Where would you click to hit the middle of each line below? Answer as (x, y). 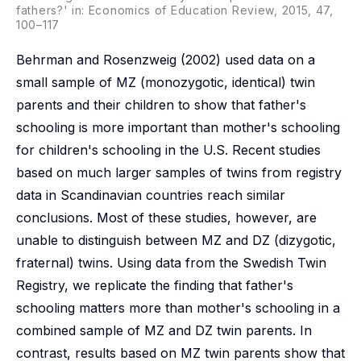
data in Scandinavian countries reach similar (151, 195)
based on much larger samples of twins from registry (179, 172)
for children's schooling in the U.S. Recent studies (168, 150)
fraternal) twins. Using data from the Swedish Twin (171, 263)
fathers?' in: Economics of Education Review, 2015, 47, (175, 10)
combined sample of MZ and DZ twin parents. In (164, 330)
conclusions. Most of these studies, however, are (166, 218)
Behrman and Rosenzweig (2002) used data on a (166, 60)
